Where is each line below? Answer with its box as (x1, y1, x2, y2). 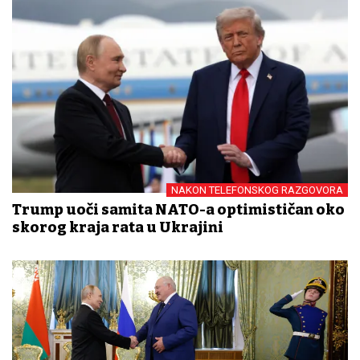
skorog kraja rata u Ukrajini (12, 218, 223, 236)
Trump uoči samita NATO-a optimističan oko (12, 200, 345, 219)
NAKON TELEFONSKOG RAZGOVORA (171, 183, 343, 196)
